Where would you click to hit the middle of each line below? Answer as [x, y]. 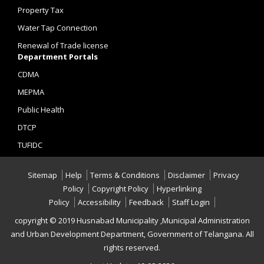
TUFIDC [30, 145]
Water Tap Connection [57, 28]
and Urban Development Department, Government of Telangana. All [132, 234]
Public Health [41, 110]
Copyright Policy [120, 189]
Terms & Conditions [125, 175]
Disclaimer [187, 175]
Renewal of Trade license [63, 45]
